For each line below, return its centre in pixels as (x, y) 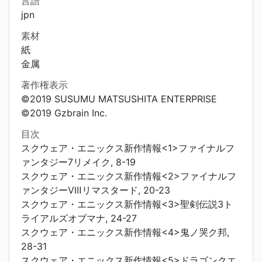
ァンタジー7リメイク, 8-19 (78, 162)
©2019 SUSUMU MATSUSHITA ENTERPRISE (119, 99)
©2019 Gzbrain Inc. (64, 113)
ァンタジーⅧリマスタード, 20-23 (96, 190)
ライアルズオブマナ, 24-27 (79, 218)
